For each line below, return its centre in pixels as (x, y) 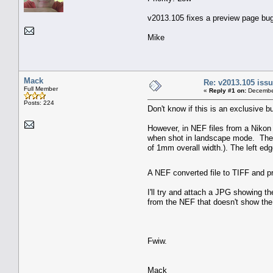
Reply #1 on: (228, 90)
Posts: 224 (39, 102)
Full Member (41, 88)
